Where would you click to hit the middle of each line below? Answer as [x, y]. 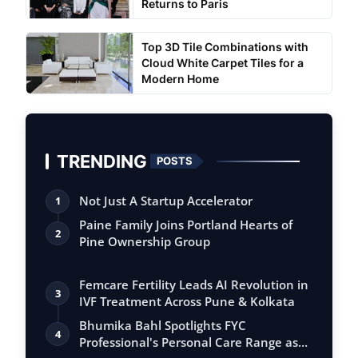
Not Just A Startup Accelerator [166, 200]
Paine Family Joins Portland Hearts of [186, 224]
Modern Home [180, 78]
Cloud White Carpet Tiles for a [222, 62]
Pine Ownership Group [145, 241]
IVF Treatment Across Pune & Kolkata [187, 301]
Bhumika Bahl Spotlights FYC [163, 325]
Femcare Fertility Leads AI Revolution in [194, 284]
